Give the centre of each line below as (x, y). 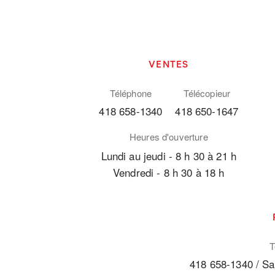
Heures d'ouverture (168, 136)
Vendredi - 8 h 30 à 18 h (169, 172)
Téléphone (131, 93)
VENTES (169, 64)
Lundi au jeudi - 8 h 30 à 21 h (169, 155)
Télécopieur (207, 93)
